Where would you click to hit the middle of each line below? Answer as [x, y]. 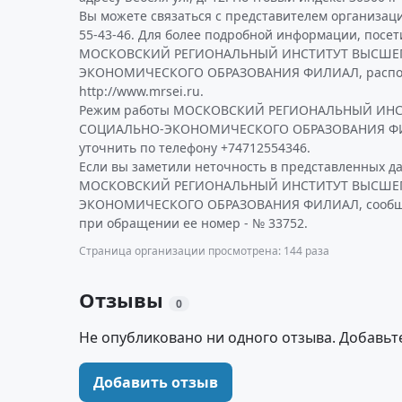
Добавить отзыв [156, 382]
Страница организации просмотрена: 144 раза [204, 251]
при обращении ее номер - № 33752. [193, 223]
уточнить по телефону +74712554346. [195, 148]
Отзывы [124, 300]
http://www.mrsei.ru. [141, 91]
